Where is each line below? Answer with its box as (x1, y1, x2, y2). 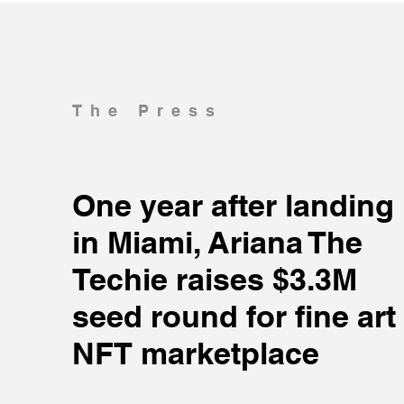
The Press (72, 100, 223, 120)
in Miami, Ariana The (72, 223, 363, 261)
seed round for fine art (72, 297, 396, 335)
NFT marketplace (72, 334, 319, 372)
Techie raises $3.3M (72, 260, 357, 298)
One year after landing (72, 186, 394, 224)
